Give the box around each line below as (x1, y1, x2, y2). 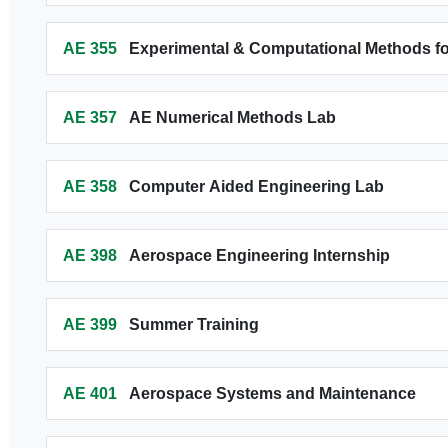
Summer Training (128, 316, 259, 333)
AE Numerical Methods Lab (128, 109, 336, 126)
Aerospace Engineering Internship (128, 247, 390, 264)
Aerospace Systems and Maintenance (128, 385, 416, 402)
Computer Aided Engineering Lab (128, 178, 384, 195)
